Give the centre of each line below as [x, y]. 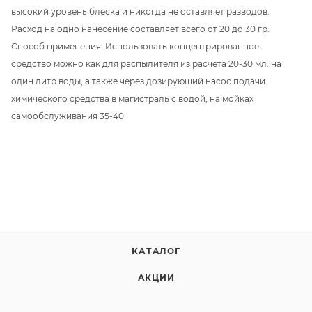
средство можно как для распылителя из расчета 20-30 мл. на [146, 63]
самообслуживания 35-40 [68, 116]
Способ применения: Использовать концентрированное [135, 46]
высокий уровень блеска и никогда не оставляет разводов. [140, 11]
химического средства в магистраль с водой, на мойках [132, 98]
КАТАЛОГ [156, 251]
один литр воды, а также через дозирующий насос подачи [138, 81]
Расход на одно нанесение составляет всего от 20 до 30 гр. [140, 29]
